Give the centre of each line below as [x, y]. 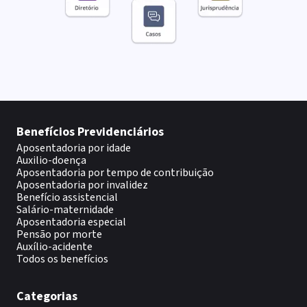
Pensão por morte [59, 234]
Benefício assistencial [67, 197]
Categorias [47, 296]
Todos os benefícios [62, 259]
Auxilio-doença [51, 160]
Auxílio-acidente [54, 247]
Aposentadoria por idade [74, 148]
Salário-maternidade [65, 210]
